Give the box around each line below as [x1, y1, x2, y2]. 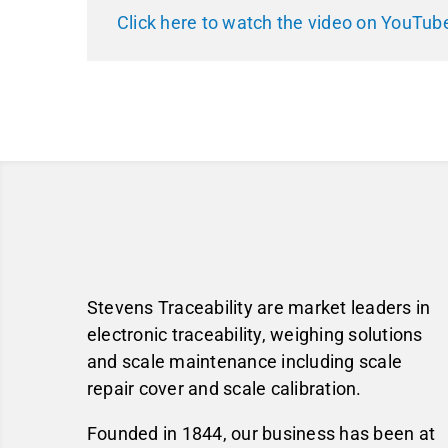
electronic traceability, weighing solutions [86, 324, 423, 346]
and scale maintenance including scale [86, 351, 403, 373]
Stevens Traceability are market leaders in [86, 297, 431, 319]
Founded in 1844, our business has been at [86, 423, 436, 445]
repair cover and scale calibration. [86, 378, 362, 400]
